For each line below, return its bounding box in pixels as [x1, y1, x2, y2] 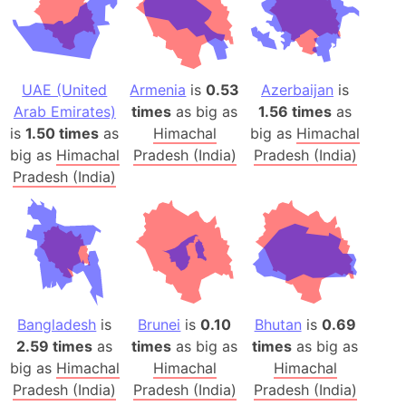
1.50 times [25, 124, 100, 143]
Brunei [138, 314, 181, 333]
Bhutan [254, 314, 302, 333]
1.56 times [258, 102, 333, 121]
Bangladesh [17, 314, 97, 333]
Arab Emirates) [13, 102, 116, 121]
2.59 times [16, 336, 93, 355]
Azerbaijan [261, 81, 334, 100]
